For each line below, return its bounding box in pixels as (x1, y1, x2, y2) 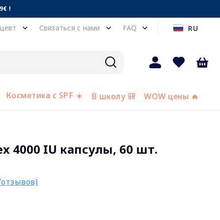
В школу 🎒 (91, 91, 136, 102)
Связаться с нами (39, 23, 100, 32)
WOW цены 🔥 (144, 91, 199, 102)
